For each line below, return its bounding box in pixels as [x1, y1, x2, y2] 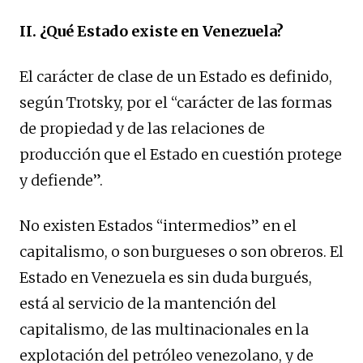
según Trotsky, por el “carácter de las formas [19, 92, 332, 112]
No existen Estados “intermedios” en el [19, 216, 297, 235]
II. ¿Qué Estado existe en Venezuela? [19, 21, 284, 41]
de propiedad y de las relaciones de [19, 118, 265, 138]
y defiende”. [19, 170, 103, 190]
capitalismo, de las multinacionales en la [19, 319, 309, 339]
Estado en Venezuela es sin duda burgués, [19, 267, 312, 287]
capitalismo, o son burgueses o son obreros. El [19, 241, 344, 261]
